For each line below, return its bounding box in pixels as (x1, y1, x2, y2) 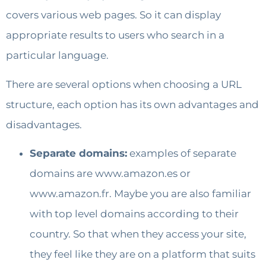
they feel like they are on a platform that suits (30, 248, 255, 260)
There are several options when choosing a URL (6, 78, 242, 90)
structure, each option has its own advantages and (6, 98, 259, 110)
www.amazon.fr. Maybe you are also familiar (30, 187, 251, 199)
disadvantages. (6, 118, 82, 131)
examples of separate (127, 147, 236, 159)
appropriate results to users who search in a (6, 29, 224, 42)
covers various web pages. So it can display (6, 9, 221, 21)
